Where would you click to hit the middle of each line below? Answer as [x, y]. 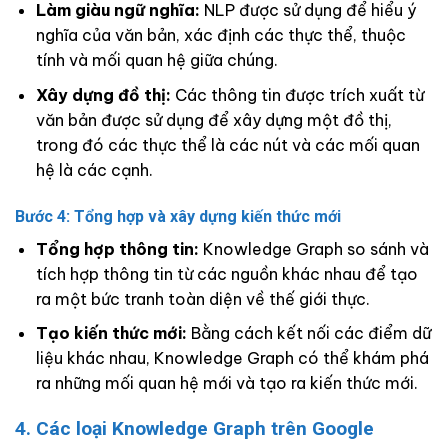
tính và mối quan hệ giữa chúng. [156, 60]
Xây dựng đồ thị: [103, 94]
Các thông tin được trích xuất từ [297, 94]
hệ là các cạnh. [94, 169]
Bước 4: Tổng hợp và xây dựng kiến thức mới [178, 216]
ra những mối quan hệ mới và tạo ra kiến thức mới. [226, 383]
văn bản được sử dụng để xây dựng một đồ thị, [213, 119]
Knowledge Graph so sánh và [313, 248]
